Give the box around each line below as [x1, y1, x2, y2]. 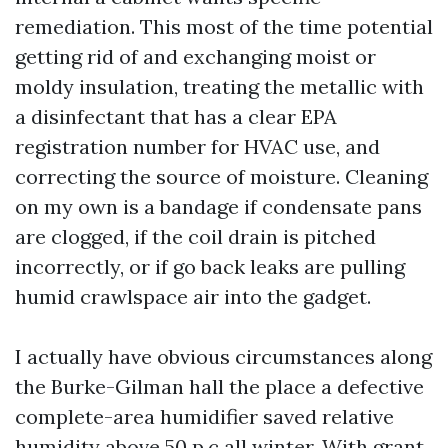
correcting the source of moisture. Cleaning [15, 164, 428, 190]
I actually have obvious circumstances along [15, 344, 432, 370]
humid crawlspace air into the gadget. [15, 284, 371, 310]
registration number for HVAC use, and [15, 134, 380, 160]
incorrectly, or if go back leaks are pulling [15, 254, 405, 280]
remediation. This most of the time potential [15, 14, 433, 40]
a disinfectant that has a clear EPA [15, 104, 337, 130]
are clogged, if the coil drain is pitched [15, 224, 376, 250]
